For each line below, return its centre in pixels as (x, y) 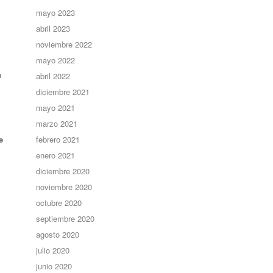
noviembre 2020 (64, 187)
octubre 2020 (59, 203)
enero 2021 (56, 155)
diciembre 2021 (63, 92)
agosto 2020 (58, 234)
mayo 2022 (56, 60)
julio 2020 (53, 250)
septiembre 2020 (66, 218)
